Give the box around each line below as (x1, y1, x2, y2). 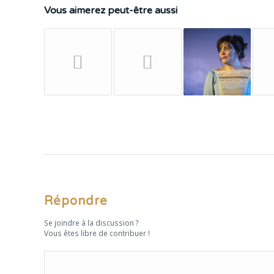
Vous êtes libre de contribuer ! (44, 228, 150, 239)
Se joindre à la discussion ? (44, 218, 139, 228)
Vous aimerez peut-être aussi (44, 4, 177, 17)
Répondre (44, 194, 108, 209)
